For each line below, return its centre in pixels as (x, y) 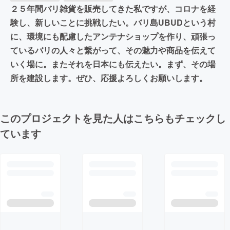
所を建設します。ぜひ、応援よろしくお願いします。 (109, 78)
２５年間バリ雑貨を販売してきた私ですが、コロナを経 (113, 9)
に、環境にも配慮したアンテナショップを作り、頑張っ (113, 36)
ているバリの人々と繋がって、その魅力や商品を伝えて (113, 50)
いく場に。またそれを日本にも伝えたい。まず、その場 (113, 64)
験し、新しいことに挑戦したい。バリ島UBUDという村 (113, 23)
